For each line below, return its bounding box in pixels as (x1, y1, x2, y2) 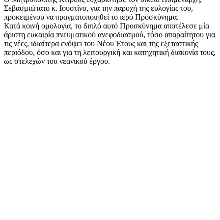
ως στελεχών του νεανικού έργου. (4, 57, 110, 66)
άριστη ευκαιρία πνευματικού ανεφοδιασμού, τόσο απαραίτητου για (4, 30, 215, 39)
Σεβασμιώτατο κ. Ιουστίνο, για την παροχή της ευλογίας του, (4, 4, 193, 13)
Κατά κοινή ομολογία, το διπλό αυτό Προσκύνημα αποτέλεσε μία (4, 22, 209, 30)
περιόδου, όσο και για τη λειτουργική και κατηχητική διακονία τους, (4, 48, 216, 57)
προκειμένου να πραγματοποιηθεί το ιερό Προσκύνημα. (4, 13, 179, 22)
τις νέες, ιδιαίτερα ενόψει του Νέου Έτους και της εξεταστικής (4, 39, 198, 48)
